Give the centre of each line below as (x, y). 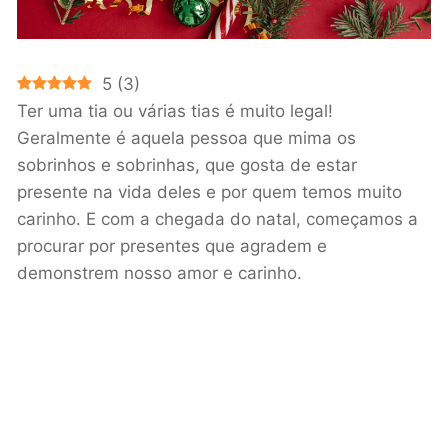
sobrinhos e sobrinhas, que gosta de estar (187, 165)
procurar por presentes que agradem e (172, 246)
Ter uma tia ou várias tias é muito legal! (175, 111)
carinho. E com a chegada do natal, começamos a (217, 219)
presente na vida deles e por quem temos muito (209, 192)
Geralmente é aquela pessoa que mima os (186, 138)
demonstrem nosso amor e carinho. (159, 273)
